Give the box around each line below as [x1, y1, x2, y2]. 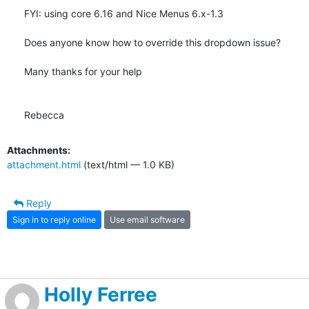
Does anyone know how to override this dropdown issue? [24, 37, 281, 49]
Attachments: [7, 144, 70, 157]
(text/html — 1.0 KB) [81, 159, 175, 171]
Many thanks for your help [24, 66, 142, 78]
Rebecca [24, 109, 64, 121]
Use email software [110, 214, 185, 225]
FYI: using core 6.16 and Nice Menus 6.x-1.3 [24, 8, 223, 20]
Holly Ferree [44, 283, 157, 307]
